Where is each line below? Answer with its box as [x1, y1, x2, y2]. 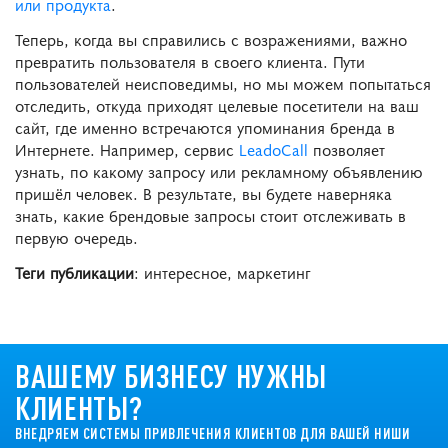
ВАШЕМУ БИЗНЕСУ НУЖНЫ [15, 354, 327, 396]
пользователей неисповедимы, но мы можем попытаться [15, 71, 431, 94]
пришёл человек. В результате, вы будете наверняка [15, 181, 392, 204]
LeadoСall [239, 137, 308, 160]
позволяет [308, 137, 385, 160]
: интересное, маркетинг [134, 260, 311, 283]
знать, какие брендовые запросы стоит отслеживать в [15, 203, 406, 226]
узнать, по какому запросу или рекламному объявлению [15, 159, 423, 182]
